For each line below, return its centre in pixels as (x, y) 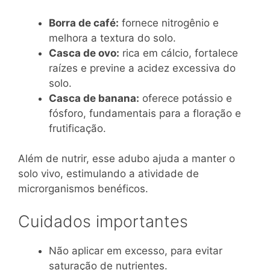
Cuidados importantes (103, 221)
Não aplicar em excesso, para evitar (136, 250)
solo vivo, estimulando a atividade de (108, 174)
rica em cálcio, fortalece (179, 53)
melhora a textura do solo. (112, 38)
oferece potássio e (186, 98)
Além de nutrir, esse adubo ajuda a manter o (127, 159)
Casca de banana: (94, 98)
